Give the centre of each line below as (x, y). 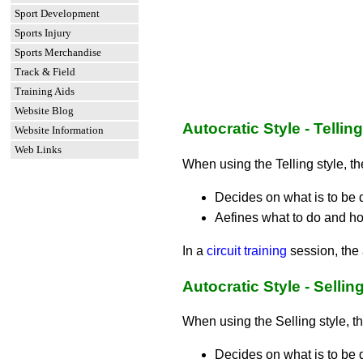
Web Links (38, 149)
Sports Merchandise (58, 52)
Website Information (59, 130)
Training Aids (45, 91)
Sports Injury (43, 33)
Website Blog (44, 111)
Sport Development (57, 13)
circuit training (247, 251)
